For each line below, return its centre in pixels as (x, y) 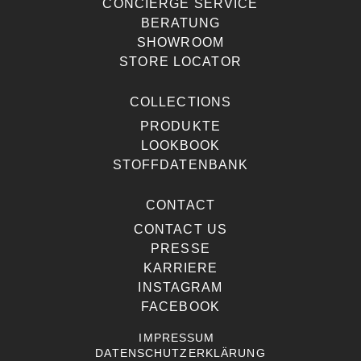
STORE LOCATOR (180, 61)
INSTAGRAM (180, 287)
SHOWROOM (180, 42)
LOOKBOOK (180, 145)
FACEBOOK (180, 306)
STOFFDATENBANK (180, 164)
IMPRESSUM (177, 338)
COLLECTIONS (180, 102)
